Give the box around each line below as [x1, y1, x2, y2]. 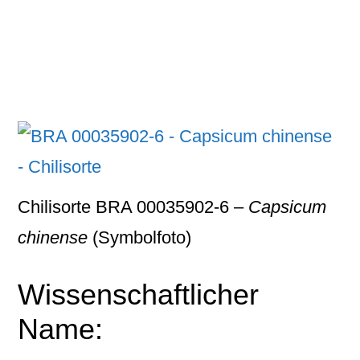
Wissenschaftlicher [18, 278, 260, 311]
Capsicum [248, 197, 327, 217]
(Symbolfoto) [88, 227, 192, 247]
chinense [18, 227, 88, 247]
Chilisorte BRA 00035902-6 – [18, 197, 249, 217]
